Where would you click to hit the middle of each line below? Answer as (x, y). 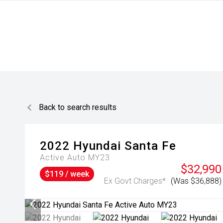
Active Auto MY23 (75, 158)
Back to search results (78, 107)
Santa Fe (150, 146)
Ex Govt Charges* (135, 181)
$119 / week (67, 174)
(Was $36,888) (196, 181)
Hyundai (97, 146)
